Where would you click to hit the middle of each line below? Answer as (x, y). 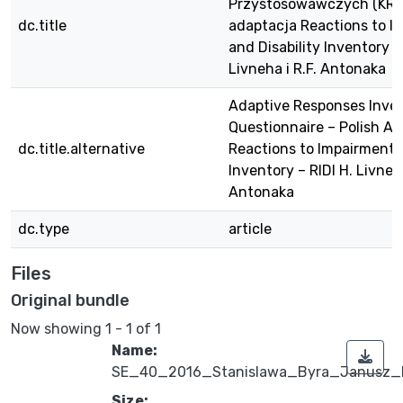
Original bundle (70, 300)
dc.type (44, 229)
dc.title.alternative (81, 149)
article (250, 229)
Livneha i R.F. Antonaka (307, 69)
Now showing (58, 328)
